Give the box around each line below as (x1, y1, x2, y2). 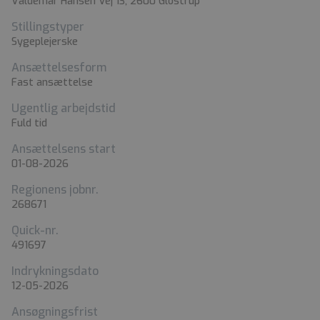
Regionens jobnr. (11, 182, 99, 198)
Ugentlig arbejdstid (11, 101, 116, 116)
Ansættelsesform (11, 60, 106, 76)
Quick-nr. (11, 223, 59, 239)
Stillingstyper (11, 19, 84, 35)
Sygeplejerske (11, 35, 78, 49)
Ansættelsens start (11, 141, 116, 157)
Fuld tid (11, 116, 47, 131)
